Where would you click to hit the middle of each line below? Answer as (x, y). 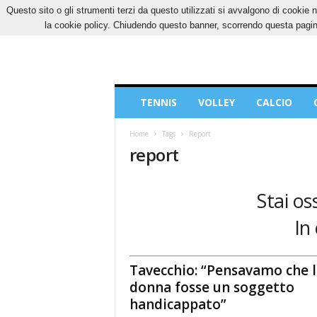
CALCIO (274, 102)
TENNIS (158, 102)
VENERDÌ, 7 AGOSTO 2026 (164, 10)
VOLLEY (216, 102)
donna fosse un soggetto (212, 287)
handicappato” (178, 304)
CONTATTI (260, 10)
